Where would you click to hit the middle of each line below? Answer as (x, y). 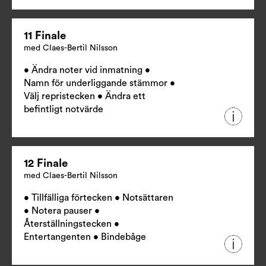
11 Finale (45, 36)
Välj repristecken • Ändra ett (85, 96)
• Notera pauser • (62, 211)
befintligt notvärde (64, 110)
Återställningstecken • (72, 224)
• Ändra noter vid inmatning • (87, 70)
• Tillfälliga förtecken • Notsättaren (99, 198)
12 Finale (46, 164)
